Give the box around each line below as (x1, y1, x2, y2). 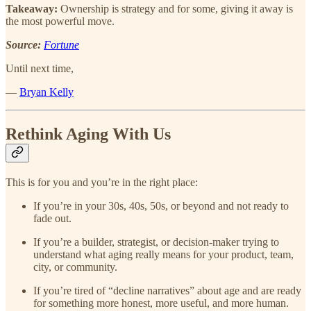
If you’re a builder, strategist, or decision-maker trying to (33, 236, 279, 249)
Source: (6, 39, 41, 51)
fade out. (33, 212, 72, 225)
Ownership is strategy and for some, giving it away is (60, 3, 293, 15)
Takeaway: (6, 3, 60, 15)
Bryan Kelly (19, 86, 74, 99)
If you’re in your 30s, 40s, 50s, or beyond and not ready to (33, 200, 289, 212)
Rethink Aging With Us (6, 125, 171, 144)
